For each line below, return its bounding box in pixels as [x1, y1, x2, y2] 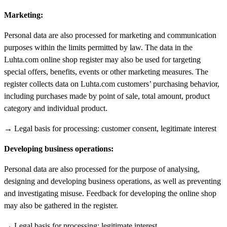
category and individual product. [4, 103, 107, 112]
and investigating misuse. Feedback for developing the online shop [4, 188, 216, 198]
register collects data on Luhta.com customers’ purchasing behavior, [4, 79, 219, 88]
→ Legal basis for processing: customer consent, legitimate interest [4, 124, 216, 133]
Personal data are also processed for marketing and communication [4, 30, 216, 40]
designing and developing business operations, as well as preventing [4, 176, 221, 185]
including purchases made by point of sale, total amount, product [4, 91, 210, 100]
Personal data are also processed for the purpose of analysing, [4, 164, 200, 173]
